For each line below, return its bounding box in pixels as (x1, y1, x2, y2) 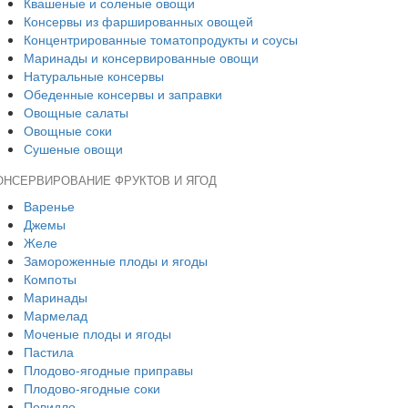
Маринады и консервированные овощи (24, 48, 259, 66)
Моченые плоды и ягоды (24, 324, 171, 342)
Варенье (24, 197, 75, 215)
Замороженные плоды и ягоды (24, 251, 208, 270)
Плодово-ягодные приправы (24, 361, 193, 379)
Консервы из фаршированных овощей (24, 12, 253, 30)
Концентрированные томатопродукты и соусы (24, 30, 298, 48)
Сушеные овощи (24, 139, 123, 158)
